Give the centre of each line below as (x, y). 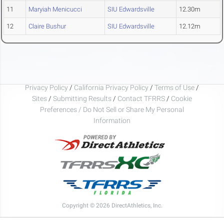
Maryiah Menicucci (55, 9)
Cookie (181, 98)
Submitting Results (82, 98)
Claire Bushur (47, 26)
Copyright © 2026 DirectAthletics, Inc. (112, 205)
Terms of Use (174, 87)
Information (112, 120)
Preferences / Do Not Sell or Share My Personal (112, 109)
